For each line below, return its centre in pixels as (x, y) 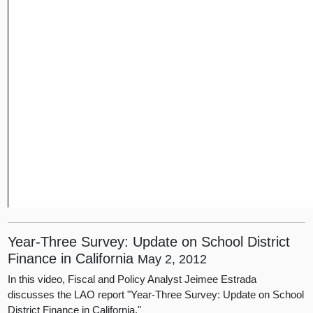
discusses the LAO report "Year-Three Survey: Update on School (156, 295)
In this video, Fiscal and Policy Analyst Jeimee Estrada (132, 279)
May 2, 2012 (173, 259)
